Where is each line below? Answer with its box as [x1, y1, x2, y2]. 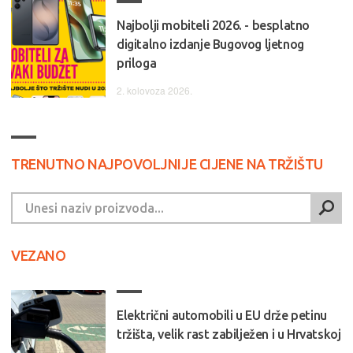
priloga [117, 55, 157, 70]
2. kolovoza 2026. [117, 83, 192, 97]
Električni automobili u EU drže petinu [117, 307, 327, 322]
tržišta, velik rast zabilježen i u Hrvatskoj [117, 326, 341, 341]
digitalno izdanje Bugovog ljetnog [117, 36, 304, 51]
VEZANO [11, 247, 66, 263]
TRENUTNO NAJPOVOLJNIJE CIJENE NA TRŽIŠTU [11, 155, 323, 172]
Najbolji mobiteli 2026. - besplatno [117, 17, 310, 32]
